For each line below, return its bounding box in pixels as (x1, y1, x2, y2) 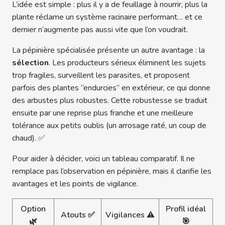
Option (21, 203, 46, 214)
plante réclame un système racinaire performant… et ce (12, 11, 202, 23)
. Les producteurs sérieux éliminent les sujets (49, 57, 206, 68)
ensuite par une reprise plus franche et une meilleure (12, 107, 193, 119)
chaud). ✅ (12, 132, 45, 144)
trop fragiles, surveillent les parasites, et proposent (12, 69, 190, 81)
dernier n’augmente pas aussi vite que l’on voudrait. (12, 24, 188, 35)
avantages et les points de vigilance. (12, 178, 138, 189)
